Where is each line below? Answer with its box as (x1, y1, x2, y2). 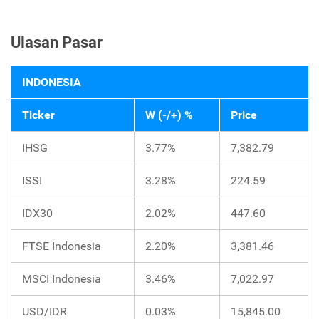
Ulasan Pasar (11, 33, 103, 52)
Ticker (22, 108, 55, 122)
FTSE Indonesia (22, 239, 101, 253)
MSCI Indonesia (22, 272, 101, 286)
